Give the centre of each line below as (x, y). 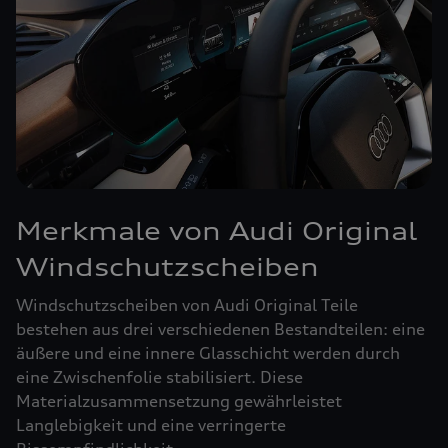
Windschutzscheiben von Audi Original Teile (187, 305)
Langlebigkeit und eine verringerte (151, 425)
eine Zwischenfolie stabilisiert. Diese (159, 377)
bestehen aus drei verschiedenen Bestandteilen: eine (220, 329)
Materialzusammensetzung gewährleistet (179, 401)
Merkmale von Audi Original (216, 231)
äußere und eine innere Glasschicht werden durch (208, 353)
